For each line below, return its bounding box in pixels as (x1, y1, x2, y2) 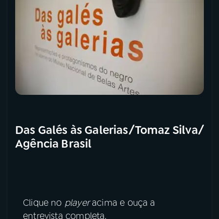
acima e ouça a (89, 197, 155, 209)
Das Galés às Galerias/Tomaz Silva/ (15, 123, 204, 138)
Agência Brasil (15, 136, 92, 152)
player (62, 197, 89, 209)
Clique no (23, 197, 62, 209)
